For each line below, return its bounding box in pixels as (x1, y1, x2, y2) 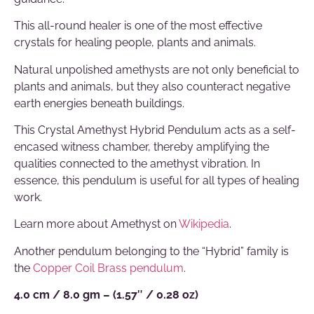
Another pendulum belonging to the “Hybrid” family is (14, 244, 289, 258)
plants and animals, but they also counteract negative (14, 79, 290, 93)
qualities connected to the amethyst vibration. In (14, 157, 260, 171)
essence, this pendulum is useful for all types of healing (14, 174, 299, 188)
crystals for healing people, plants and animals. (14, 36, 256, 50)
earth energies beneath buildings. (14, 96, 184, 110)
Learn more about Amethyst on (14, 217, 179, 231)
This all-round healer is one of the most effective (14, 19, 262, 33)
